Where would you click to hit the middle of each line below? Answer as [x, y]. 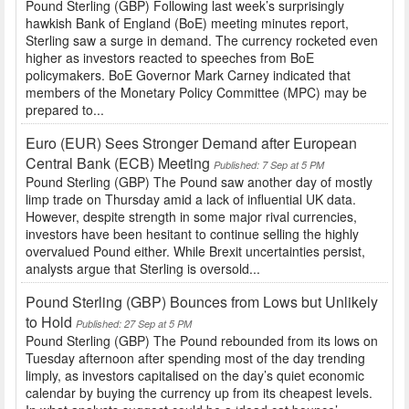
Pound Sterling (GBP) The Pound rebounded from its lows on [202, 341]
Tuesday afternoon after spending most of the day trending [195, 358]
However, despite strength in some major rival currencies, [191, 217]
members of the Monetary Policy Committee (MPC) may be [196, 93]
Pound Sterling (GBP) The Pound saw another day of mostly [199, 182]
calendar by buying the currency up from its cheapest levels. [199, 393]
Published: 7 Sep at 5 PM [269, 165]
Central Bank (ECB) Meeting [118, 163]
